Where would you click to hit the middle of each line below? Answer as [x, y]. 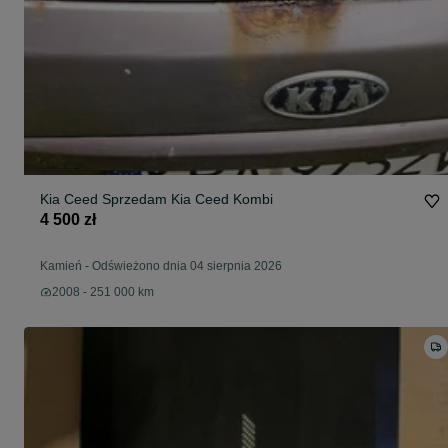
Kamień [61, 266]
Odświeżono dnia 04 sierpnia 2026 [187, 266]
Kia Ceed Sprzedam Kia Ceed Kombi [156, 199]
